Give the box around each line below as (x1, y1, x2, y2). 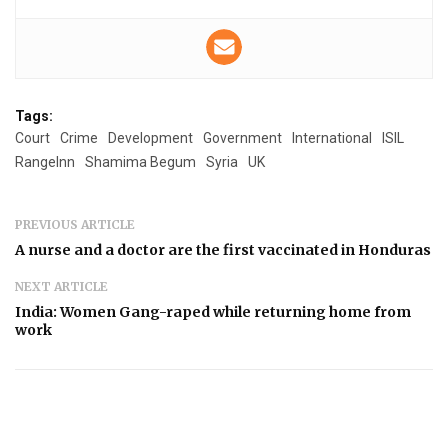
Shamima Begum (85, 153, 196, 170)
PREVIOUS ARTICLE (15, 216, 135, 232)
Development (108, 129, 193, 146)
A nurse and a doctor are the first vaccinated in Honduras (15, 240, 431, 259)
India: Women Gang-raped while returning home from (15, 302, 411, 321)
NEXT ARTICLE (15, 278, 108, 294)
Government (203, 129, 282, 146)
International (292, 129, 372, 146)
